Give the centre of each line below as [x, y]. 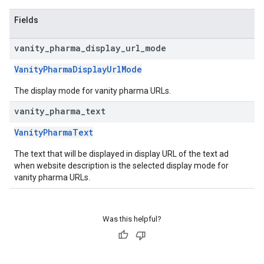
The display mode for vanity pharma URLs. [93, 91]
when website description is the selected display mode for [121, 166]
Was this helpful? [132, 219]
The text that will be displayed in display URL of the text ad [121, 154]
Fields [26, 20]
